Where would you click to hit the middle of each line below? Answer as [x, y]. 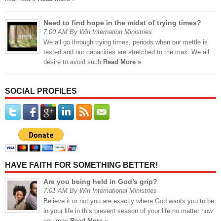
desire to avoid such [73, 62]
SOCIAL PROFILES [41, 91]
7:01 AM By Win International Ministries [100, 191]
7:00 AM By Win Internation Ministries [98, 32]
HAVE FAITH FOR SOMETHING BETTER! [81, 165]
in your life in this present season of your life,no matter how [128, 211]
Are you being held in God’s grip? [100, 182]
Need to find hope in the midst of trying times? [122, 23]
